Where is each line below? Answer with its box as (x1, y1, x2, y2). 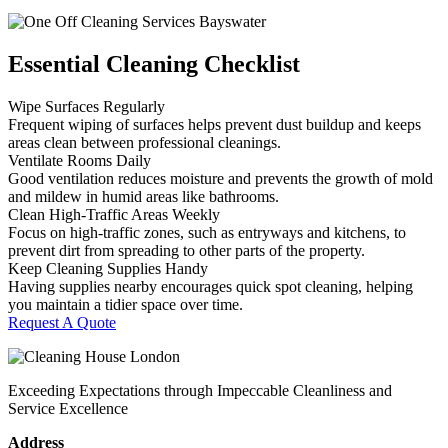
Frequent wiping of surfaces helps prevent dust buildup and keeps (8, 115, 421, 133)
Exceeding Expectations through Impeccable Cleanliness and (8, 381, 392, 399)
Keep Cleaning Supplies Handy (8, 259, 208, 277)
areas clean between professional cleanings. (8, 133, 281, 151)
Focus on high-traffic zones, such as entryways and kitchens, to (8, 223, 406, 241)
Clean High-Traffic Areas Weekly (8, 205, 220, 223)
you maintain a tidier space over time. (8, 295, 243, 313)
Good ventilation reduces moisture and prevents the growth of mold (8, 169, 433, 187)
